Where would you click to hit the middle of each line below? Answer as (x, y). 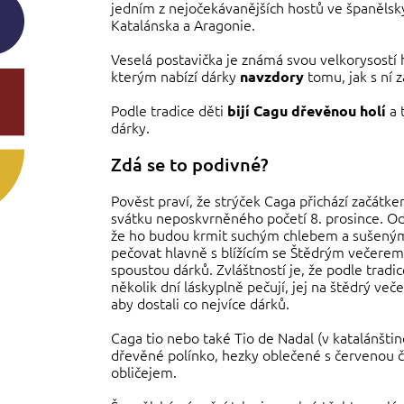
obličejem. (144, 372)
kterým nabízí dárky (176, 76)
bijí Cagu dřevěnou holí (307, 111)
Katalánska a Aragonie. (184, 25)
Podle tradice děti (170, 110)
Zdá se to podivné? (190, 165)
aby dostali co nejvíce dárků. (201, 303)
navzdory (272, 77)
